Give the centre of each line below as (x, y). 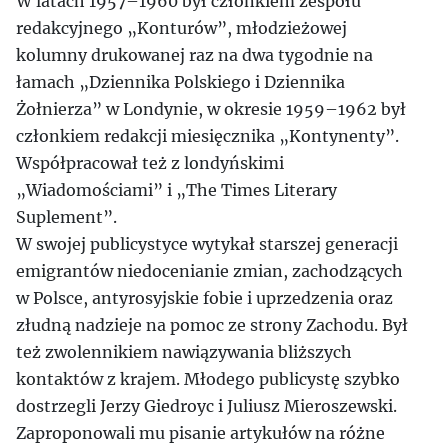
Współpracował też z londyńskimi (150, 163)
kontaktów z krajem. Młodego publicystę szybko (208, 379)
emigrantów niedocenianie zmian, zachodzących (209, 271)
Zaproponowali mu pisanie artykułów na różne (200, 433)
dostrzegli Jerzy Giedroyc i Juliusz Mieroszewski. (206, 406)
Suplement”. (66, 217)
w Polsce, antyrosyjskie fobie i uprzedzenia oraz (204, 298)
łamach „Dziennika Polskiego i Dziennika (180, 82)
